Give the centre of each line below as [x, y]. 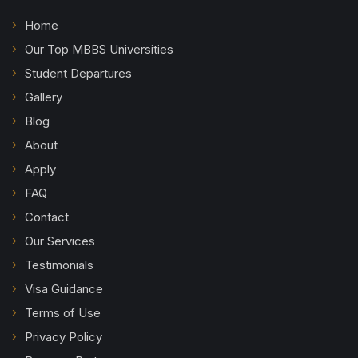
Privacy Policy [64, 336]
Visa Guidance [64, 288]
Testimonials [59, 265]
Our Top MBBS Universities [99, 49]
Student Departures [78, 73]
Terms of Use [63, 312]
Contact [47, 217]
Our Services [60, 241]
